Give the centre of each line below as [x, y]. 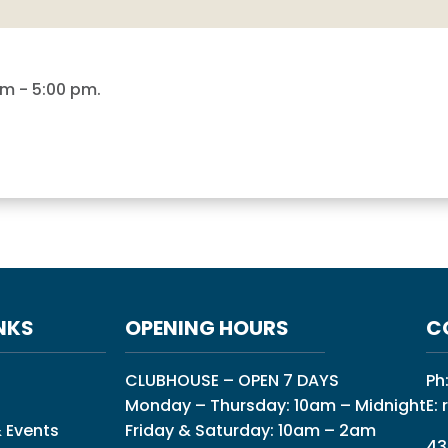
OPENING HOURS [206, 328]
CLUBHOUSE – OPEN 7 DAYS [231, 381]
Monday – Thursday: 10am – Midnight [275, 406]
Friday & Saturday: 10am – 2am [250, 431]
